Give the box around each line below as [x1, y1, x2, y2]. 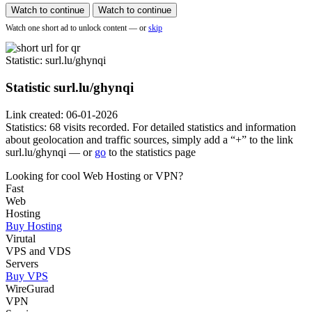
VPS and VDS [6, 244, 71, 257]
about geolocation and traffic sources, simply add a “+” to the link [6, 133, 293, 146]
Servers [6, 257, 38, 270]
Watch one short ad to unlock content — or [6, 23, 146, 33]
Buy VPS [6, 270, 48, 282]
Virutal [6, 232, 36, 244]
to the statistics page [106, 146, 196, 158]
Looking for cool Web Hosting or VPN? [6, 169, 183, 182]
